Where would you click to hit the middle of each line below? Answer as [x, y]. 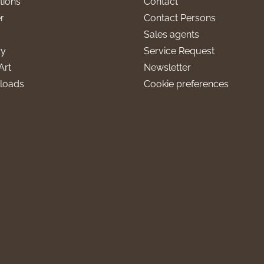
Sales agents [171, 34]
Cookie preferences [186, 84]
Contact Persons [179, 18]
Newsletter [167, 67]
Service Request [179, 51]
